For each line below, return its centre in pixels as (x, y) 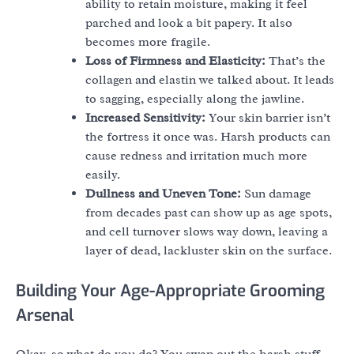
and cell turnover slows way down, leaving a (207, 232)
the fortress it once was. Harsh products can (208, 137)
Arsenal (45, 316)
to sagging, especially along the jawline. (195, 99)
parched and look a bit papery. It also (189, 23)
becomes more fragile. (148, 42)
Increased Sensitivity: (145, 118)
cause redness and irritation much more (196, 156)
